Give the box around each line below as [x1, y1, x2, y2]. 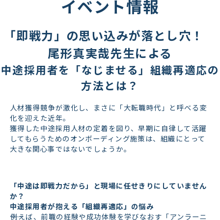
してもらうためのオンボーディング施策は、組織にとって [10, 133, 206, 144]
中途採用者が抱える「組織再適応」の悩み [10, 200, 154, 211]
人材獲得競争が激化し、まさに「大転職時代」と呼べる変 [10, 102, 207, 113]
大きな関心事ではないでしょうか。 [10, 143, 132, 154]
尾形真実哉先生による [48, 44, 172, 61]
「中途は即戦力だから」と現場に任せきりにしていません [10, 180, 207, 191]
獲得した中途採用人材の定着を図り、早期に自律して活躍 [10, 123, 207, 134]
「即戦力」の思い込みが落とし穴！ [3, 26, 217, 44]
